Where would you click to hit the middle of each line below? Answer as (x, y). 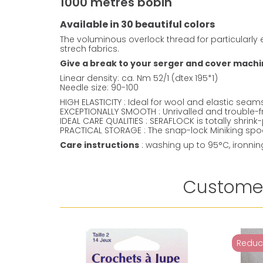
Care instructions (100, 145)
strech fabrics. (90, 49)
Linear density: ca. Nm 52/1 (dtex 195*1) (139, 78)
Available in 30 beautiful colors (137, 25)
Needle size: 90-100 (99, 88)
